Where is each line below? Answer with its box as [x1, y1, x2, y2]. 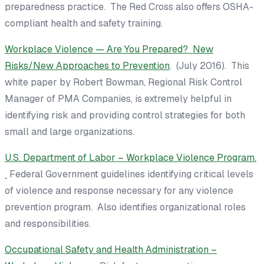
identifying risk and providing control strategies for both [5, 108, 245, 121]
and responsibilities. [5, 217, 91, 230]
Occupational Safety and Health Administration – [5, 243, 217, 256]
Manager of [5, 92, 58, 105]
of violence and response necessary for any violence [5, 184, 233, 197]
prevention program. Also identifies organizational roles [5, 200, 246, 213]
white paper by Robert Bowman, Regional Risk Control [5, 75, 242, 88]
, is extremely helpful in [131, 92, 232, 105]
